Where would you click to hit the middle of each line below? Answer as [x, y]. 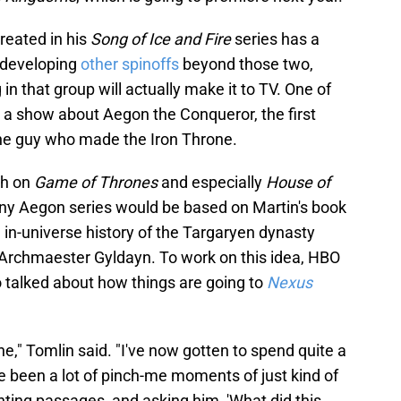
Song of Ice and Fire [162, 39]
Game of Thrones [98, 183]
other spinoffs [130, 64]
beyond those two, [246, 64]
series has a [277, 39]
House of [298, 183]
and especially [213, 183]
